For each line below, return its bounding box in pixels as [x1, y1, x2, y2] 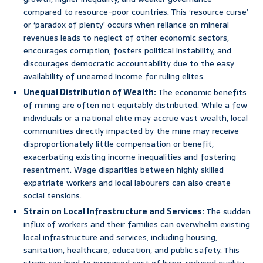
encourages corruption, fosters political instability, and [23, 44, 231, 58]
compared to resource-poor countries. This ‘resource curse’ [23, 5, 248, 19]
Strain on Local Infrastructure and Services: [23, 205, 204, 218]
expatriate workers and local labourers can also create [23, 176, 231, 190]
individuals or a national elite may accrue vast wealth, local [23, 112, 248, 125]
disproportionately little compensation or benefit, [23, 137, 214, 151]
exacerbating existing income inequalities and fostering [23, 150, 236, 164]
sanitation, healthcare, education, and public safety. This [23, 244, 240, 257]
